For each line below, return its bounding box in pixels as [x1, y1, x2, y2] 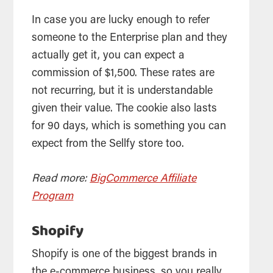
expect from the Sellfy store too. [32, 139, 188, 151]
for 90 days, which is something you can [32, 121, 227, 133]
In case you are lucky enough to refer [32, 15, 210, 27]
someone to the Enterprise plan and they [32, 33, 228, 44]
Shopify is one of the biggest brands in [32, 249, 218, 261]
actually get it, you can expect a [32, 51, 185, 62]
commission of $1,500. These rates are [32, 68, 215, 80]
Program [32, 191, 74, 203]
